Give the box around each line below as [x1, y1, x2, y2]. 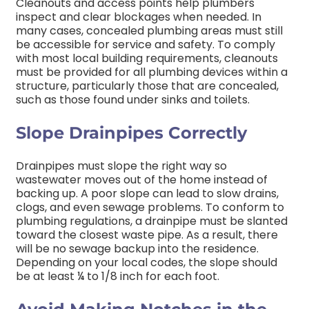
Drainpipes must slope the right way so [16, 157, 227, 174]
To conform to [206, 199, 284, 215]
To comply [217, 36, 275, 52]
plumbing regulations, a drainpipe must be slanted [16, 212, 288, 229]
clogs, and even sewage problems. [16, 199, 203, 215]
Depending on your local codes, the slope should [16, 254, 277, 270]
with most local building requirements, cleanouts [16, 50, 278, 66]
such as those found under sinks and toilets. [16, 91, 250, 108]
